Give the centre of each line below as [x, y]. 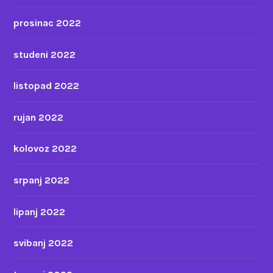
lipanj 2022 [40, 211]
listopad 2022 [47, 86]
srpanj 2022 [42, 180]
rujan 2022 [39, 117]
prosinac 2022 [48, 23]
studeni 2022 [45, 54]
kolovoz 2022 [45, 149]
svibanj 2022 [44, 243]
